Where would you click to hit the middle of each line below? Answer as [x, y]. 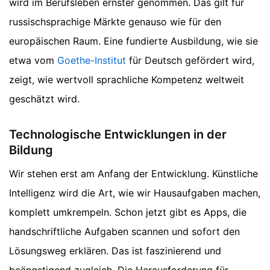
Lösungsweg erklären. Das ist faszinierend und [115, 250]
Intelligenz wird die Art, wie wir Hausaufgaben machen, [135, 193]
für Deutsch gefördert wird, [190, 60]
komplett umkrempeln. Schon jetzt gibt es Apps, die [128, 212]
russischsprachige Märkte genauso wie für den [115, 21]
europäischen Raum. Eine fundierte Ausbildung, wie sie [133, 41]
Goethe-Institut [92, 60]
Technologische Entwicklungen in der [118, 134]
